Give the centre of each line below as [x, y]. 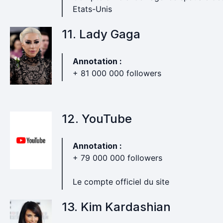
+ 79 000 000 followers [117, 158]
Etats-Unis [92, 9]
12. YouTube [97, 119]
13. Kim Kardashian [116, 207]
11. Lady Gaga [101, 34]
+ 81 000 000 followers [117, 73]
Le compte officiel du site [121, 182]
